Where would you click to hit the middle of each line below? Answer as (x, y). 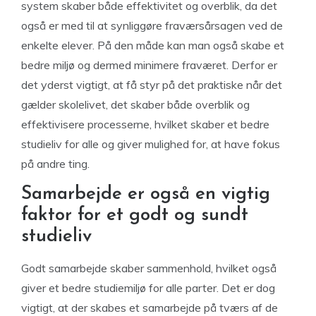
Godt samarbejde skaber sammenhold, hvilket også (149, 268)
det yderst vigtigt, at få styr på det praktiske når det (152, 85)
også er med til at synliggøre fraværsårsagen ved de (152, 25)
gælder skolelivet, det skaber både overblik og (135, 104)
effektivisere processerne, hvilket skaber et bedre (145, 124)
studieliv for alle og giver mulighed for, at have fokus (151, 144)
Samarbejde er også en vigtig (146, 194)
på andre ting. (55, 164)
